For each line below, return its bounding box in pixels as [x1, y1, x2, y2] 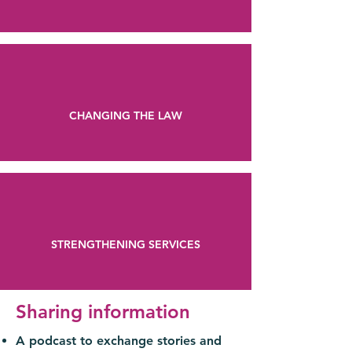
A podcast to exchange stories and [16, 333, 222, 348]
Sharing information [16, 300, 190, 323]
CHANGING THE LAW [69, 108, 182, 123]
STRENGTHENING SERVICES [51, 237, 200, 251]
